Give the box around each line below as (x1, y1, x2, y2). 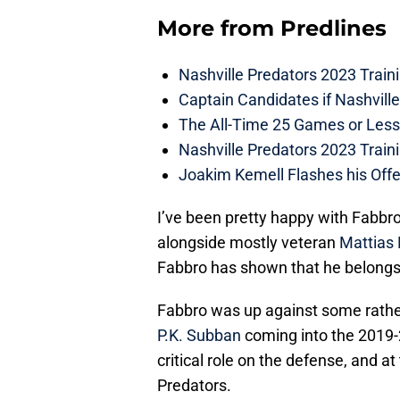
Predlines (280, 15, 387, 42)
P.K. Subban (157, 326, 241, 346)
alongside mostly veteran (157, 233, 339, 253)
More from (157, 15, 280, 42)
